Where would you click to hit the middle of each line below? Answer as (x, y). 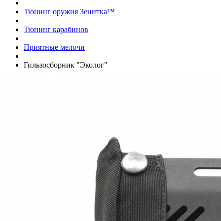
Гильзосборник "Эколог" (66, 65)
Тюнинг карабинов (56, 29)
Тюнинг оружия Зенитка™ (69, 11)
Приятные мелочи (54, 47)
